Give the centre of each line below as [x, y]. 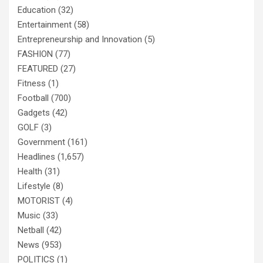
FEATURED [38, 68]
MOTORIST [39, 200]
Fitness [32, 83]
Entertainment [45, 24]
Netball [31, 230]
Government [41, 142]
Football [33, 98]
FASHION [35, 54]
